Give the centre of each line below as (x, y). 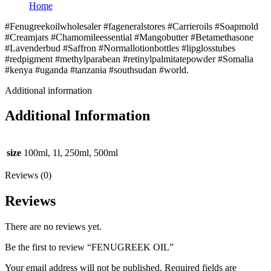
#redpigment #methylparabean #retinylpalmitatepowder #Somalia (129, 59)
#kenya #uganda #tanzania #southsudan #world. (97, 70)
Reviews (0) (28, 175)
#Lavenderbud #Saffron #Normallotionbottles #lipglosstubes (120, 48)
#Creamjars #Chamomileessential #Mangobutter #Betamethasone (129, 37)
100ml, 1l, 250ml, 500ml (71, 153)
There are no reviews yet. (53, 227)
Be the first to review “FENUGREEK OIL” (89, 247)
